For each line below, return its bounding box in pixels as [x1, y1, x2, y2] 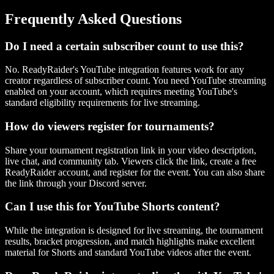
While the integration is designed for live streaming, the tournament [5, 225, 263, 236]
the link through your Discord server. [5, 177, 147, 188]
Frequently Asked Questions [5, 10, 182, 27]
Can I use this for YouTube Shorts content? [5, 200, 220, 213]
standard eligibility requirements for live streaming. [5, 97, 200, 108]
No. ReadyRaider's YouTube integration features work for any [5, 64, 244, 75]
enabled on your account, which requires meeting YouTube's [5, 86, 237, 97]
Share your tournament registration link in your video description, [5, 144, 256, 155]
